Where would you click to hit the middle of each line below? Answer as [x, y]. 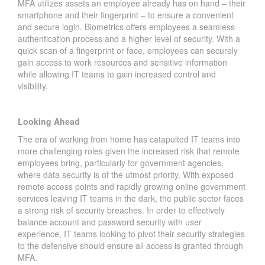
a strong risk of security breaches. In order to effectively [121, 210]
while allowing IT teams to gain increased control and [117, 74]
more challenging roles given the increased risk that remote [129, 151]
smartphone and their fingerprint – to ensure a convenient [126, 15]
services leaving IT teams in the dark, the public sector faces [131, 198]
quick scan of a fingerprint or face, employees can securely [128, 51]
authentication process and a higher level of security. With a [129, 39]
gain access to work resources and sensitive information [122, 62]
